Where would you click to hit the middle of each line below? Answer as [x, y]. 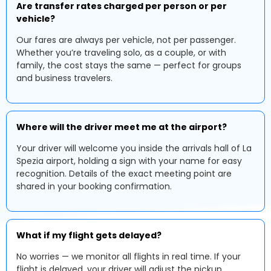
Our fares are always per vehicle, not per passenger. [126, 40]
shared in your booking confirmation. [94, 186]
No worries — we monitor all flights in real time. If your [129, 256]
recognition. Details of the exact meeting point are [124, 174]
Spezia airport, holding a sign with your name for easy [129, 161]
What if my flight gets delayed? [89, 235]
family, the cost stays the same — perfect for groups [129, 65]
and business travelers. [64, 78]
